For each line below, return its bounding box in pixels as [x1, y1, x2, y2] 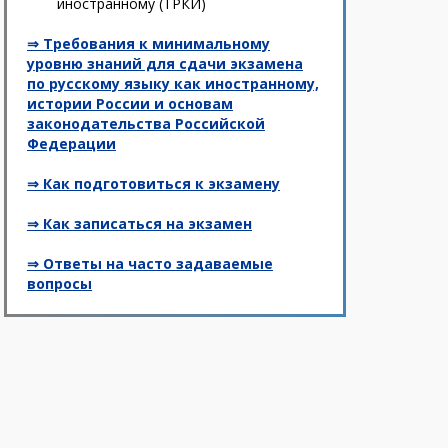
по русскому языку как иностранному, [27, 74, 319, 93]
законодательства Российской [27, 114, 265, 133]
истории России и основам [27, 94, 233, 113]
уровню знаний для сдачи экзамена [27, 54, 303, 73]
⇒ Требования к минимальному [27, 34, 270, 53]
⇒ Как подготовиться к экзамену [27, 174, 280, 193]
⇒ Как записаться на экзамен [27, 214, 252, 233]
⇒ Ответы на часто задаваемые [27, 254, 273, 273]
